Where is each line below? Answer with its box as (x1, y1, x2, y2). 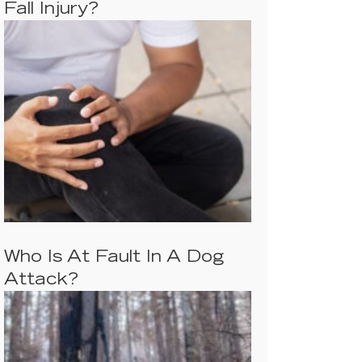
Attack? (4, 272, 78, 289)
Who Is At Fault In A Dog (4, 250, 224, 267)
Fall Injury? (4, 2, 99, 19)
